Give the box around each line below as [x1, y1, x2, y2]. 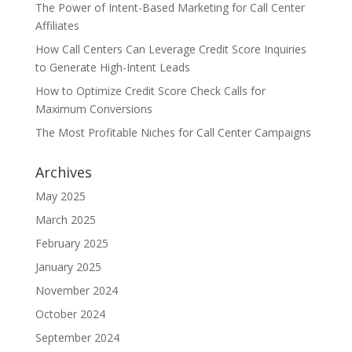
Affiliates [35, 17, 79, 33]
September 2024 [35, 329, 119, 345]
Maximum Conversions [35, 101, 152, 116]
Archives [35, 162, 92, 181]
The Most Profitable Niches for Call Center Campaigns [35, 124, 311, 140]
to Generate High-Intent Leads [35, 59, 190, 75]
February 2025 [35, 235, 108, 251]
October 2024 [35, 306, 105, 321]
